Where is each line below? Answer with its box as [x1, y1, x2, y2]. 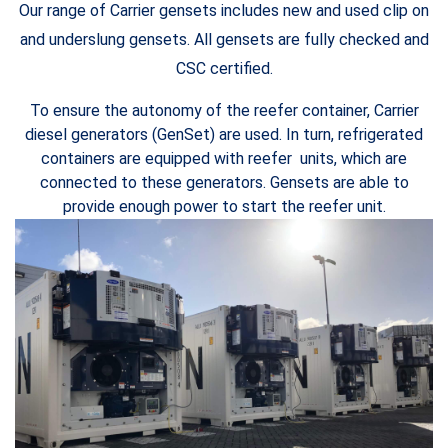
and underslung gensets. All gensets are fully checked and [19, 30, 429, 49]
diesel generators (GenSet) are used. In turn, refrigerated [25, 125, 423, 144]
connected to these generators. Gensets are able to [39, 173, 409, 192]
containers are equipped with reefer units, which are [41, 149, 407, 168]
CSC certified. [175, 59, 273, 78]
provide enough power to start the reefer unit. [62, 197, 386, 216]
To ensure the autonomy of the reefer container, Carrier [29, 101, 419, 120]
